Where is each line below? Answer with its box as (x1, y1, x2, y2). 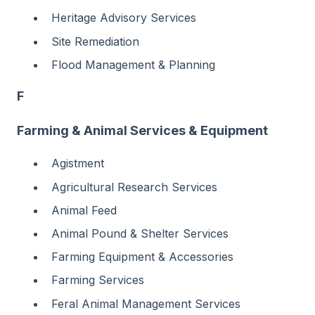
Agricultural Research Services (51, 179, 217, 194)
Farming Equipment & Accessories (51, 250, 233, 264)
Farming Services (51, 273, 144, 288)
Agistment (51, 156, 104, 171)
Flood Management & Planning (51, 57, 215, 72)
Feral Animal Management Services (51, 296, 240, 311)
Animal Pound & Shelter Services (51, 226, 229, 241)
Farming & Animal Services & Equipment (17, 123, 268, 139)
